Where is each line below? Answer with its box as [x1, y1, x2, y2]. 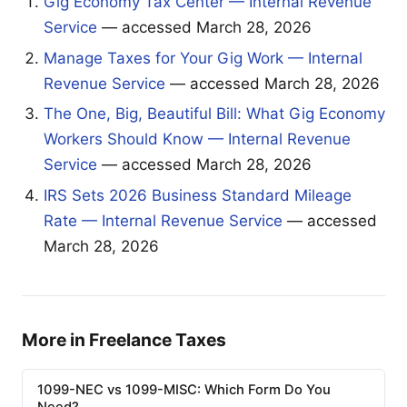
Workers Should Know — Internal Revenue [44, 130, 351, 149]
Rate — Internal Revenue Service [44, 211, 283, 230]
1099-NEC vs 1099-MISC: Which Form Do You [37, 382, 331, 399]
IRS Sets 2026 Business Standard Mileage [44, 185, 352, 204]
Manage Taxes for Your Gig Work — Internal [44, 48, 362, 67]
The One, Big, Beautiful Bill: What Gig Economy [44, 104, 385, 124]
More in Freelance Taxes [22, 328, 226, 351]
